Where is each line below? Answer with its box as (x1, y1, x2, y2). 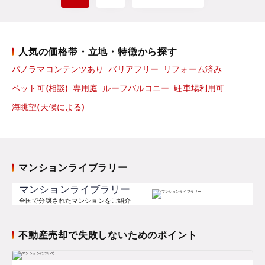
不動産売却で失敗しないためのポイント (18, 229, 198, 241)
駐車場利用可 (174, 83, 225, 93)
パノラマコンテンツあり (12, 64, 104, 74)
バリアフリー (108, 64, 159, 74)
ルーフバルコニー (102, 83, 170, 93)
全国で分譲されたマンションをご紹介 (19, 196, 131, 205)
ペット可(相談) (12, 83, 68, 93)
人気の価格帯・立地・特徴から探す (18, 46, 177, 57)
